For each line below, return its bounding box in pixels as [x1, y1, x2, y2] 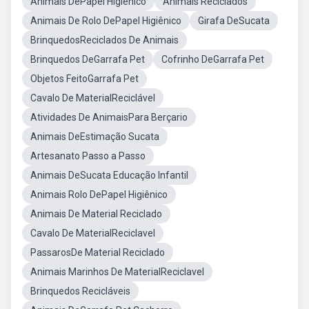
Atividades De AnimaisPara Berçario [30, 112, 188, 123]
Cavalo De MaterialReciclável [30, 92, 155, 103]
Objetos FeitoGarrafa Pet [30, 73, 139, 84]
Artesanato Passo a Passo [30, 150, 146, 161]
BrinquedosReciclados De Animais [30, 34, 179, 46]
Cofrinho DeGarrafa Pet [161, 54, 264, 65]
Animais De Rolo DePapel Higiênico [30, 15, 181, 26]
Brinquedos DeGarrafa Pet [30, 54, 145, 65]
